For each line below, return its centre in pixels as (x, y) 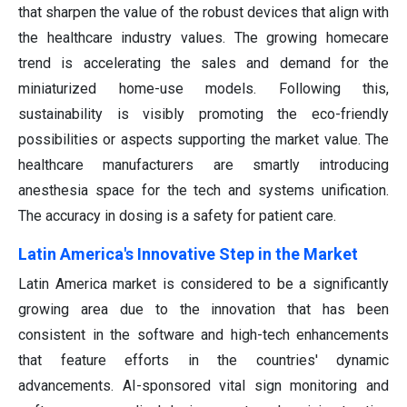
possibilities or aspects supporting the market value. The (203, 140)
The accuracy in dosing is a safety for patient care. (177, 216)
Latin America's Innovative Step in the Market (188, 254)
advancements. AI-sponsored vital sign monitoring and (203, 386)
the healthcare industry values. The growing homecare (203, 38)
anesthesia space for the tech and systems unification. (203, 191)
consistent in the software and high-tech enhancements (203, 335)
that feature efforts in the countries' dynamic (203, 361)
